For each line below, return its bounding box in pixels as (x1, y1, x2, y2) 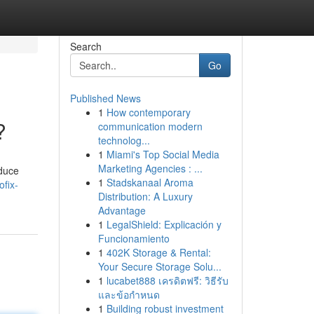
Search (69, 39, 102, 53)
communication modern (97, 119, 203, 133)
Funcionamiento (97, 231, 170, 245)
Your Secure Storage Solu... (97, 259, 221, 273)
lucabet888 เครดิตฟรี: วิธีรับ (106, 273, 228, 287)
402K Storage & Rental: (106, 245, 211, 259)
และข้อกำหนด (97, 287, 160, 301)
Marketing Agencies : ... (97, 161, 203, 175)
